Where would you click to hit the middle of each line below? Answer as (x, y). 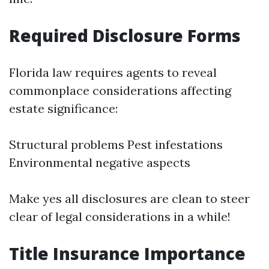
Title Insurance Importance (127, 253)
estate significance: (63, 108)
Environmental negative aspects (100, 162)
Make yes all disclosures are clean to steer (129, 198)
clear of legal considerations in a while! (120, 216)
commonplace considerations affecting (120, 90)
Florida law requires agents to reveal (113, 72)
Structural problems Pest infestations (116, 144)
